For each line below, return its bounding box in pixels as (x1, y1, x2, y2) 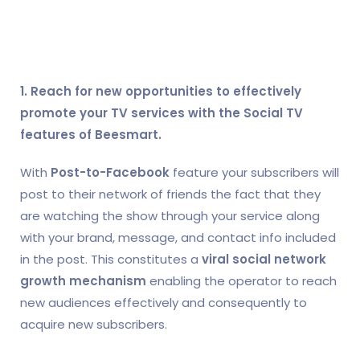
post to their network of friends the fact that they (20, 185, 321, 202)
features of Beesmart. (20, 125, 162, 143)
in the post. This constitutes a (20, 250, 202, 268)
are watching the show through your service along (20, 207, 320, 224)
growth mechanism (20, 272, 146, 289)
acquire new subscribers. (20, 315, 167, 333)
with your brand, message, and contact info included (20, 228, 336, 246)
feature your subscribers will (170, 163, 339, 181)
